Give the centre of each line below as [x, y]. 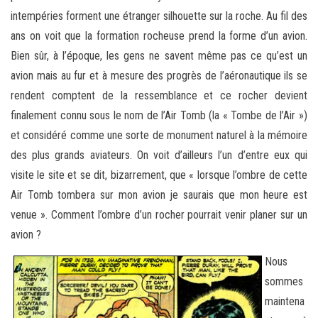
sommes [284, 281]
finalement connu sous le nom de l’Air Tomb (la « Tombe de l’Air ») [159, 115]
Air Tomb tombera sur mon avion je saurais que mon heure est [159, 194]
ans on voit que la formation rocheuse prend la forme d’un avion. [159, 35]
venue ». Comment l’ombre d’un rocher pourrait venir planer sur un [159, 214]
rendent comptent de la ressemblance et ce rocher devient [159, 95]
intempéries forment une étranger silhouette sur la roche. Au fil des [159, 16]
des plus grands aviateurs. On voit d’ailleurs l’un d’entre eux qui [159, 155]
